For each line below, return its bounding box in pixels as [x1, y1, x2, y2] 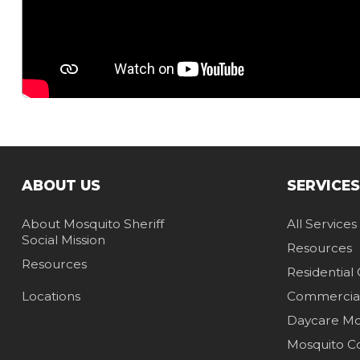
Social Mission [21, 232, 105, 248]
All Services [286, 216, 357, 232]
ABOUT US [21, 177, 100, 194]
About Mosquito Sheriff [21, 216, 164, 232]
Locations [21, 288, 80, 305]
